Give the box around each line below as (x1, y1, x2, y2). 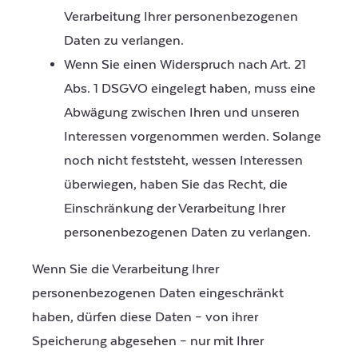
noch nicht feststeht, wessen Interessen (64, 152, 303, 169)
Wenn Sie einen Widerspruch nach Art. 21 (64, 56, 306, 73)
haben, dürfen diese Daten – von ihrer (32, 308, 258, 325)
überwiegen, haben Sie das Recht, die (64, 176, 288, 193)
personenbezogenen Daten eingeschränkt (32, 284, 284, 301)
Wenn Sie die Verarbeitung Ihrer (32, 261, 219, 277)
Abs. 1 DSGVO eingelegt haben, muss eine (64, 80, 316, 97)
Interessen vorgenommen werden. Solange (64, 128, 321, 145)
